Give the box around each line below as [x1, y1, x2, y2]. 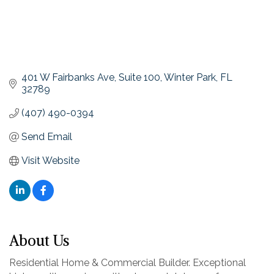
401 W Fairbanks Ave [21, 72, 114, 84]
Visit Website [21, 155, 80, 167]
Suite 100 [119, 72, 160, 84]
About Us [9, 231, 69, 250]
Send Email [21, 131, 72, 143]
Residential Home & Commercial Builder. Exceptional [9, 257, 246, 269]
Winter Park [164, 72, 216, 84]
